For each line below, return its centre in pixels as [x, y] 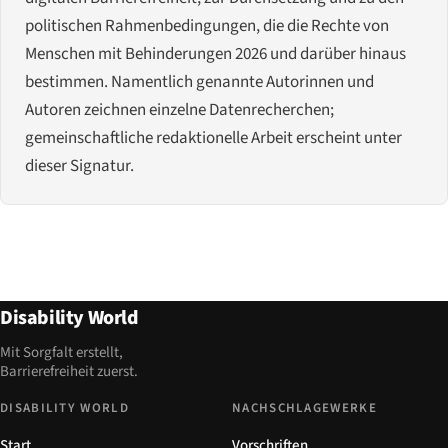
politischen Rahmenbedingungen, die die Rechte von [207, 25]
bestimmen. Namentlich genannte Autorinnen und [199, 81]
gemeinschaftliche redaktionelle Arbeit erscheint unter [213, 137]
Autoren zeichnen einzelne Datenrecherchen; [179, 109]
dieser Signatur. [79, 165]
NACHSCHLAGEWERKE [304, 407]
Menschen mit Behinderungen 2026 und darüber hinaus [215, 53]
